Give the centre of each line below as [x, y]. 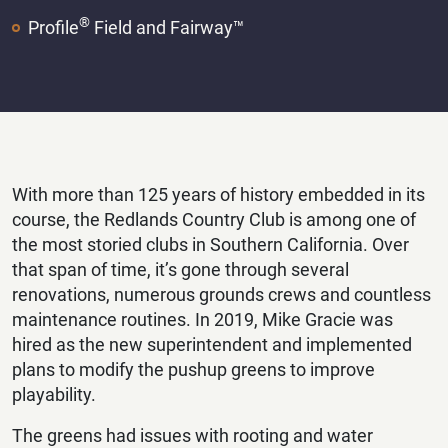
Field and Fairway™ [166, 27]
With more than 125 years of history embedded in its [218, 194]
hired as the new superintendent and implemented [212, 344]
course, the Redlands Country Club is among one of [214, 219]
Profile [53, 27]
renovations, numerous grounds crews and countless [221, 294]
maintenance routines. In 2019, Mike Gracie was [202, 319]
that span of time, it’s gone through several [180, 269]
